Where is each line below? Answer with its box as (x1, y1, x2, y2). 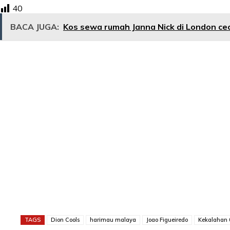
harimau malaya (90, 216, 136, 224)
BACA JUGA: (10, 22, 59, 32)
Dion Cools (51, 216, 80, 224)
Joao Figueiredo (146, 216, 188, 224)
